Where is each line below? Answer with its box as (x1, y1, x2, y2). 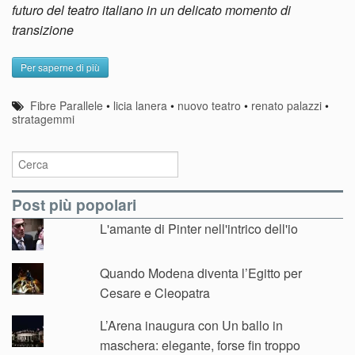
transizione (12, 21, 74, 40)
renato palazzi (251, 97, 323, 114)
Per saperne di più (21, 60, 100, 74)
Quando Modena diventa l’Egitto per (100, 264, 303, 283)
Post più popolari (12, 193, 136, 216)
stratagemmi (12, 111, 74, 128)
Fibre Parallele (30, 97, 104, 114)
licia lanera (113, 97, 168, 114)
